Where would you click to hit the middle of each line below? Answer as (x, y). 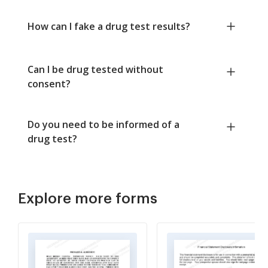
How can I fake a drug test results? (109, 26)
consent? (49, 83)
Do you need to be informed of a (103, 124)
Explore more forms (88, 198)
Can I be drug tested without (95, 69)
